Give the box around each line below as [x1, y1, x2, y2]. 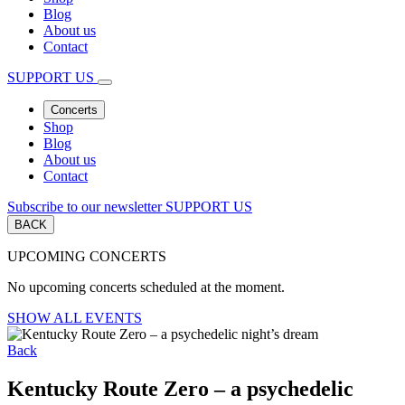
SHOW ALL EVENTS [7, 309, 142, 325]
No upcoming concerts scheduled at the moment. [7, 278, 285, 295]
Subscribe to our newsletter [7, 198, 162, 214]
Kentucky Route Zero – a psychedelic [7, 376, 353, 400]
